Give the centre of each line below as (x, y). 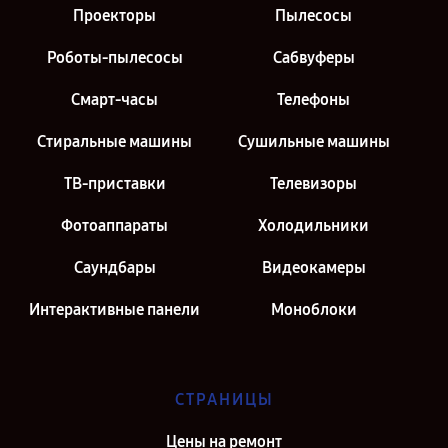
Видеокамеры (313, 267)
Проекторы (114, 15)
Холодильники (313, 225)
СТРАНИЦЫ (224, 399)
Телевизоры (313, 183)
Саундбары (114, 267)
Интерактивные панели (114, 309)
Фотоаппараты (114, 225)
